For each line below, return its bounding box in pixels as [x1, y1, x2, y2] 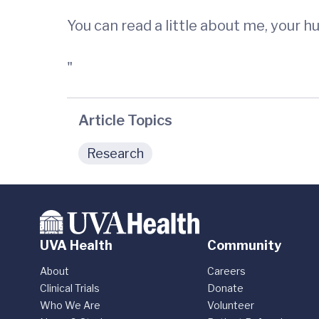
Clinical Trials [40, 282, 100, 294]
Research [87, 146, 144, 161]
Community [207, 238, 282, 253]
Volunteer [207, 299, 255, 311]
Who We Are [40, 299, 100, 311]
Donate [207, 282, 244, 294]
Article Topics [78, 112, 172, 129]
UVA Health [40, 238, 113, 253]
